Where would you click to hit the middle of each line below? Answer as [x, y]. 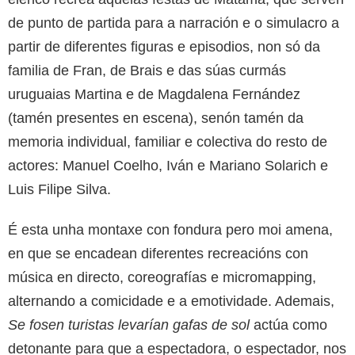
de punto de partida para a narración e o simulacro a [174, 23]
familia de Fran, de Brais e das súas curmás [147, 71]
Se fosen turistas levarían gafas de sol [129, 325]
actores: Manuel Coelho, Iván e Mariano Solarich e [168, 166]
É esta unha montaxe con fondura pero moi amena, [170, 230]
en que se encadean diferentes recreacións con [158, 254]
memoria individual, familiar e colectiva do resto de [168, 142]
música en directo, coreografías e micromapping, [162, 278]
